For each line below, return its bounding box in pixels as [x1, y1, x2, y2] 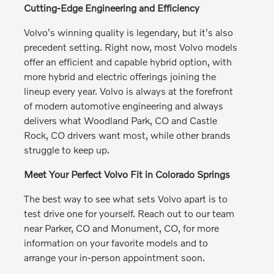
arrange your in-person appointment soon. [24, 251, 206, 263]
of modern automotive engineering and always [24, 99, 224, 111]
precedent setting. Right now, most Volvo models [24, 40, 238, 53]
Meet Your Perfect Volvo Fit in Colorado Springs [24, 168, 231, 180]
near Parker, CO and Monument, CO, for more [24, 221, 220, 234]
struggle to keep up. [24, 143, 110, 155]
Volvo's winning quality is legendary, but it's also [24, 26, 234, 38]
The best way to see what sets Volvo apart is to [24, 192, 228, 204]
